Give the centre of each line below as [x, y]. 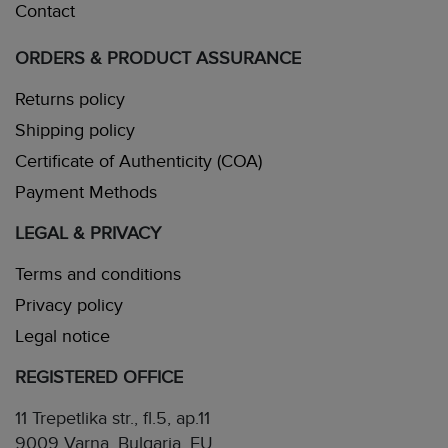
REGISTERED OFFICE [99, 377]
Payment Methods [86, 192]
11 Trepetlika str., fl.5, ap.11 [112, 418]
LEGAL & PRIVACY [88, 233]
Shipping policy [75, 130]
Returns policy [70, 99]
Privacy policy [69, 305]
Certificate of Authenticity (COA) [138, 161]
